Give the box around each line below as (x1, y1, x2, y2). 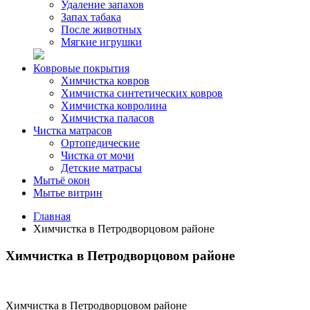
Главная (33, 210, 71, 222)
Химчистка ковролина (61, 100, 167, 111)
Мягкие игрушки (61, 36, 142, 48)
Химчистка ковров (61, 75, 149, 86)
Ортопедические (61, 137, 140, 149)
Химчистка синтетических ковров (61, 87, 223, 99)
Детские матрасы (61, 162, 142, 174)
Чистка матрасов (33, 125, 112, 136)
